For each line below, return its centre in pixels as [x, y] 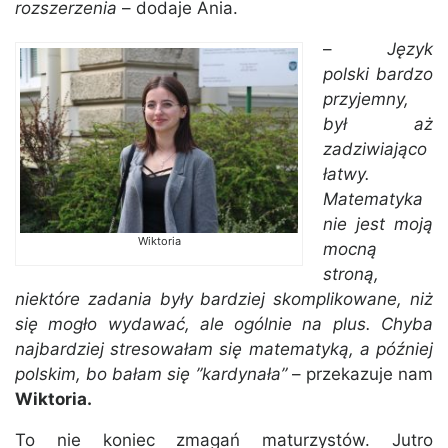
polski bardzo [378, 74]
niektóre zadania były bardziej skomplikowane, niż [224, 299]
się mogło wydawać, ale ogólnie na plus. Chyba [224, 324]
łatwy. [346, 174]
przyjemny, [366, 99]
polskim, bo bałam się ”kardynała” [151, 374]
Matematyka [373, 199]
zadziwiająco [375, 149]
